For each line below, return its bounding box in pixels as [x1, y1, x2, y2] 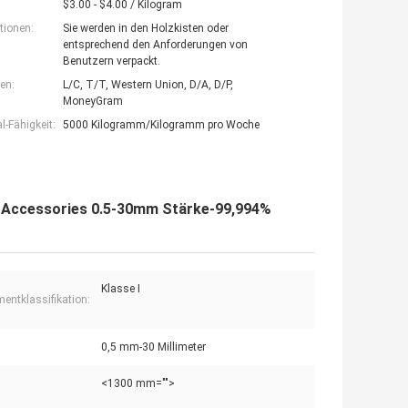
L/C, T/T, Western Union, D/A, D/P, [63, 78, 233, 92]
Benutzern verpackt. [63, 55, 160, 68]
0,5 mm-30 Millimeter [101, 341, 206, 354]
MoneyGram [63, 95, 123, 108]
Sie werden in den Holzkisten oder [63, 22, 229, 36]
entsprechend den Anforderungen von [63, 38, 248, 52]
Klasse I [101, 282, 140, 296]
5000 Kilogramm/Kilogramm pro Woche [63, 118, 260, 132]
